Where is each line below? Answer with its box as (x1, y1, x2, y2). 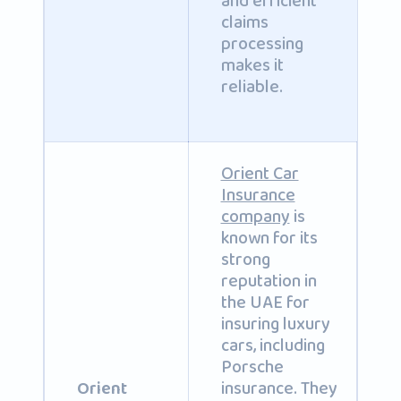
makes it (220, 50, 284, 81)
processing (220, 29, 303, 59)
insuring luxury (220, 309, 330, 339)
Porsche (220, 352, 284, 382)
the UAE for (220, 287, 310, 318)
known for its (220, 223, 318, 253)
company (220, 201, 290, 232)
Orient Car (220, 158, 299, 189)
